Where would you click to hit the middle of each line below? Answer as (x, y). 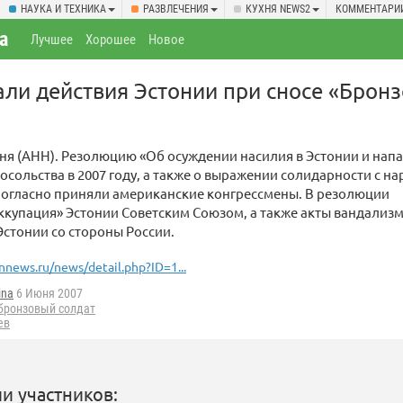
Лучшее (52, 40)
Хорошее (111, 40)
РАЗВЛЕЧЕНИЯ (176, 9)
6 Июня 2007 (48, 294)
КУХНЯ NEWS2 (278, 9)
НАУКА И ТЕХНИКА (63, 9)
